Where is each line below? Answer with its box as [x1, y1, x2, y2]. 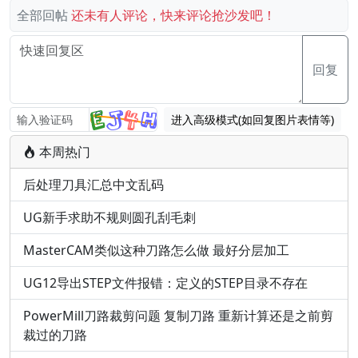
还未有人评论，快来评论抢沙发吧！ [71, 6, 276, 25]
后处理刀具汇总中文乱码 [23, 176, 164, 194]
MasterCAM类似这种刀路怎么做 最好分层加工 [23, 241, 289, 260]
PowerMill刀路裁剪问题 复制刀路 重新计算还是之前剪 [23, 307, 333, 325]
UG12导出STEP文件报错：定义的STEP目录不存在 [23, 274, 308, 292]
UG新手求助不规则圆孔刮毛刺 [23, 209, 196, 227]
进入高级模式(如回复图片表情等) [171, 112, 334, 128]
